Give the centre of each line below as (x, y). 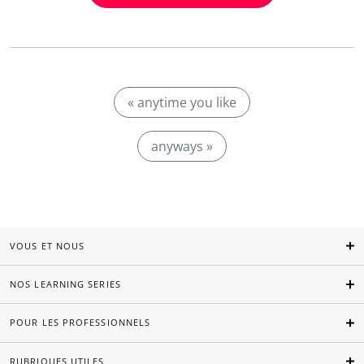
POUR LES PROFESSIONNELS (80, 323)
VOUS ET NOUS (48, 245)
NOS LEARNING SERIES (65, 284)
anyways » (182, 146)
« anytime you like (182, 102)
